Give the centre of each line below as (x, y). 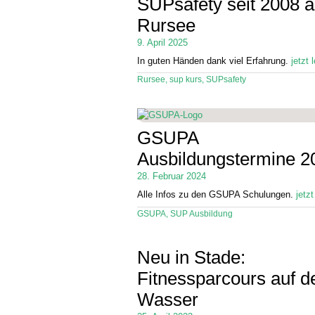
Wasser (168, 299)
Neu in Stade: (192, 257)
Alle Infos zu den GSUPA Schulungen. (217, 195)
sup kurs (186, 80)
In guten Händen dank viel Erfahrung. (214, 61)
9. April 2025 (163, 42)
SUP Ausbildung (202, 213)
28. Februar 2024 (172, 176)
